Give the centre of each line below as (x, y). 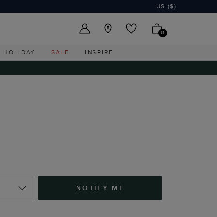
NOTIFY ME (100, 188)
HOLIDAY (20, 52)
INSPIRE (99, 52)
